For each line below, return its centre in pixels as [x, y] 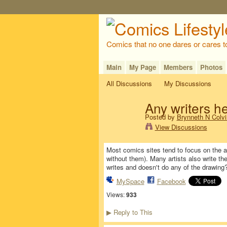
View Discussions [181, 127]
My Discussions [188, 83]
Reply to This [132, 212]
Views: [115, 194]
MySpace [130, 181]
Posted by [161, 117]
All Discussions [129, 83]
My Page [142, 67]
